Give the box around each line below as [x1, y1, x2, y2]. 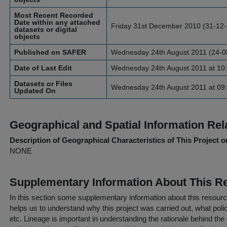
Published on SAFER [14, 48, 86, 56]
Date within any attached [14, 18, 100, 26]
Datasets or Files [14, 80, 72, 88]
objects [14, 32, 40, 41]
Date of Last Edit [14, 64, 72, 72]
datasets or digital [14, 25, 77, 33]
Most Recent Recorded [14, 11, 93, 19]
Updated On [14, 87, 56, 95]
